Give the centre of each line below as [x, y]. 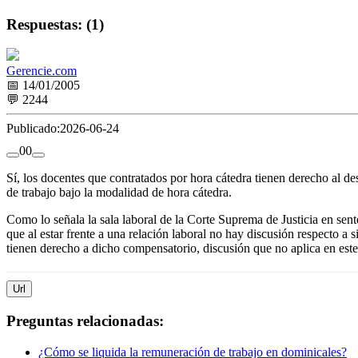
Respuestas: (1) [55, 24]
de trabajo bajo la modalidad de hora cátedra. [119, 193]
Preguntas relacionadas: [85, 321]
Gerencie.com [42, 71]
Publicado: [33, 129]
